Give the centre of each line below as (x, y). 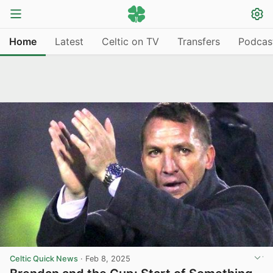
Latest (69, 41)
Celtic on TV (130, 41)
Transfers (199, 41)
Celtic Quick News (44, 258)
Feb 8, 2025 (108, 258)
